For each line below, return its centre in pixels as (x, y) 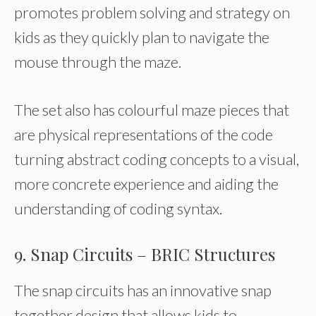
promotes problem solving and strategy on (152, 12)
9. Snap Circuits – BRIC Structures (145, 254)
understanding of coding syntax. (118, 208)
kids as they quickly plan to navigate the (142, 37)
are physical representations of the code (144, 134)
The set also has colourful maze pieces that (152, 110)
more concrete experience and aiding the (146, 184)
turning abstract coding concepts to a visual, (157, 159)
